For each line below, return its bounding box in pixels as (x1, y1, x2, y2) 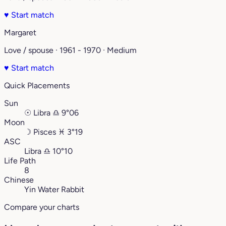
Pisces (33, 127, 56, 137)
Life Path (4, 156, 36, 166)
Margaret (4, 28, 36, 38)
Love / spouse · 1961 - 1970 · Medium (4, 45, 137, 55)
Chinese (4, 175, 34, 185)
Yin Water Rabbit (24, 185, 84, 195)
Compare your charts (4, 202, 79, 212)
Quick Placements (4, 81, 70, 91)
